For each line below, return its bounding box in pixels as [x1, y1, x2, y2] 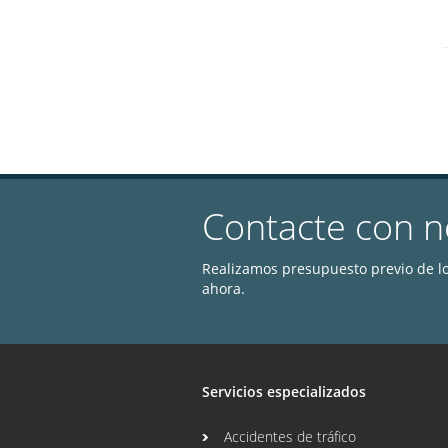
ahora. [202, 279, 245, 298]
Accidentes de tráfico [224, 427, 356, 446]
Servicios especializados [202, 382, 366, 401]
